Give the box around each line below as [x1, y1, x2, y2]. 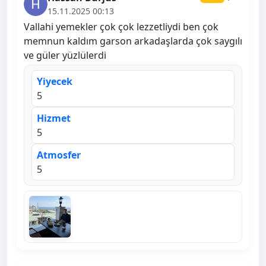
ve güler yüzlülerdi [24, 49, 106, 62]
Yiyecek [37, 75, 72, 88]
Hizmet [37, 112, 71, 125]
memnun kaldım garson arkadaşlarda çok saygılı [24, 34, 242, 48]
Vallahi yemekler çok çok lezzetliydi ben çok [24, 20, 218, 34]
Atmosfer [37, 148, 81, 162]
